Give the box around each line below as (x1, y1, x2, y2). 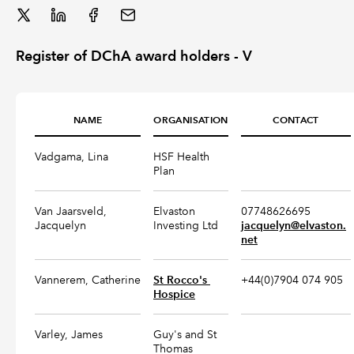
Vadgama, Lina (35, 149, 108, 164)
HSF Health (153, 149, 209, 164)
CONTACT (273, 114, 319, 126)
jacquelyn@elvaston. (241, 218, 346, 232)
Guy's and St (153, 327, 217, 341)
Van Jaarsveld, (35, 204, 107, 218)
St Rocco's (153, 273, 207, 287)
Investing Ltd (153, 218, 218, 232)
